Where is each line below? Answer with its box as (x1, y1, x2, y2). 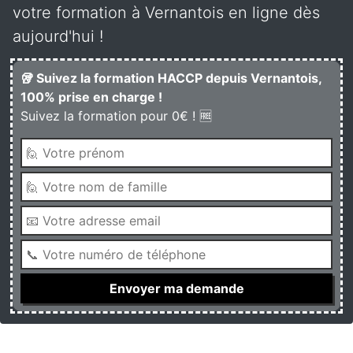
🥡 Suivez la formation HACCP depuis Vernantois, (20, 70, 321, 86)
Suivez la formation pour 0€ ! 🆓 (20, 108, 212, 124)
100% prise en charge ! (20, 89, 162, 105)
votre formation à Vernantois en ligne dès (13, 3, 320, 22)
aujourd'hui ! (13, 27, 103, 46)
